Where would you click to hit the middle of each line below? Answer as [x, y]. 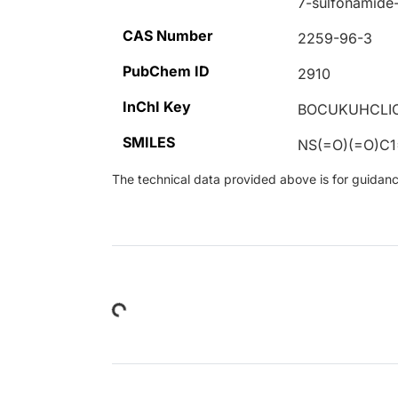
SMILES [149, 143]
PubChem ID [166, 72]
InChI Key [157, 107]
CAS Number [168, 36]
